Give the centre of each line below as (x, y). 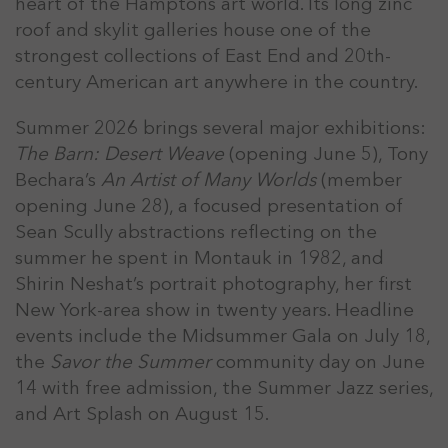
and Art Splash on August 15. (142, 413)
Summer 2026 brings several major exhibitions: (220, 127)
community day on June (318, 361)
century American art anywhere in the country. (216, 81)
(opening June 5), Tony (326, 153)
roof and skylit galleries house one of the (193, 29)
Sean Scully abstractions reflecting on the (196, 231)
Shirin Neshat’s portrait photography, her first (213, 283)
